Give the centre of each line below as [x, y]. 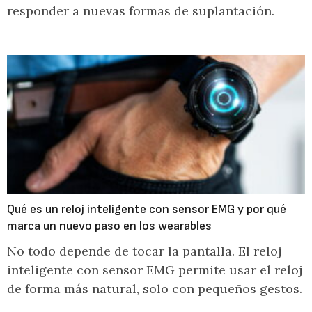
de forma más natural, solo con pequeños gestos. [155, 289]
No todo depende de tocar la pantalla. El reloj [144, 251]
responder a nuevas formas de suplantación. [141, 11]
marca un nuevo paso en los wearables [109, 226]
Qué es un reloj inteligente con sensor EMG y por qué [147, 209]
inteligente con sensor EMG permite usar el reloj [155, 270]
